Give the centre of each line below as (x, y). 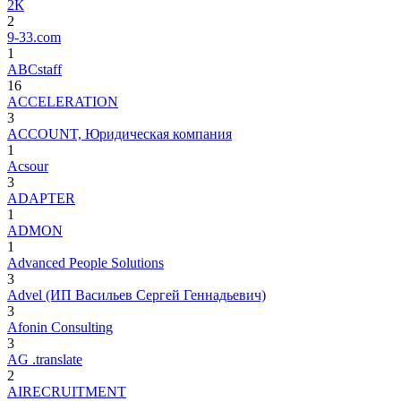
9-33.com (34, 37)
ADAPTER (41, 198)
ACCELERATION (63, 101)
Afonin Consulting (60, 327)
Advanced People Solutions (85, 262)
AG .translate (45, 359)
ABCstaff (34, 69)
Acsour (28, 166)
